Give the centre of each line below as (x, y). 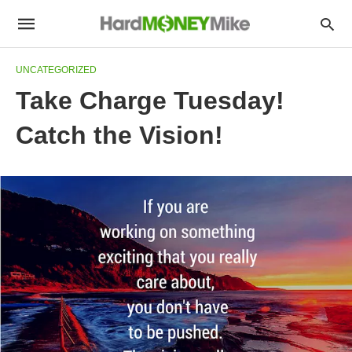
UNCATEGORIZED (56, 70)
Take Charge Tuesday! (150, 101)
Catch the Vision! (119, 135)
